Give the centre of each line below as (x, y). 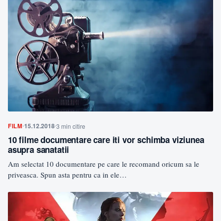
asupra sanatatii (39, 149)
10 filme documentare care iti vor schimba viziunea (106, 139)
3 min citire (71, 126)
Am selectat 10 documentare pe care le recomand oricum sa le (104, 164)
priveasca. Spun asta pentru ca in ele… (67, 174)
